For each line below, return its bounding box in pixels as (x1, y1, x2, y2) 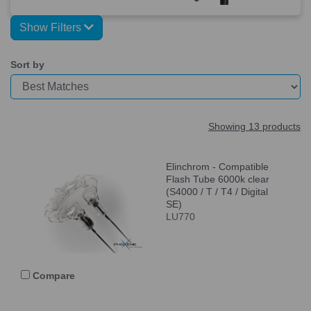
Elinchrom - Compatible (166, 160, 269, 172)
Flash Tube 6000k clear (166, 173, 269, 185)
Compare (30, 269, 75, 281)
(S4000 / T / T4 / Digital (166, 185, 268, 197)
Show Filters (19, 21, 84, 33)
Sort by (10, 58, 44, 70)
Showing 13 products (208, 120, 301, 132)
